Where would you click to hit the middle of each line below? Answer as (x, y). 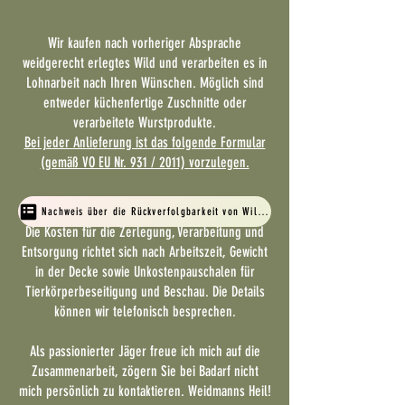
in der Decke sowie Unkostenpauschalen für (145, 272)
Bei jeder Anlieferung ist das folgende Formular (145, 142)
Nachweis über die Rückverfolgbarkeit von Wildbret (263, 212)
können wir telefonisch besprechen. (145, 311)
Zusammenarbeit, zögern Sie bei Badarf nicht (145, 371)
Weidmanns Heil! (229, 391)
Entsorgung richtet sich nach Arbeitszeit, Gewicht (145, 252)
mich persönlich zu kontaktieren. (103, 391)
